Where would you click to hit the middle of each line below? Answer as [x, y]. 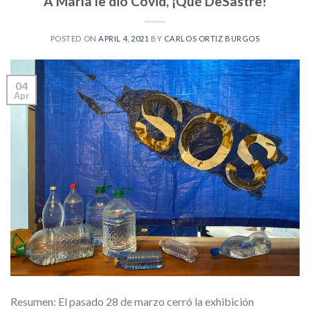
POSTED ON [74, 38]
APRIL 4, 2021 [124, 38]
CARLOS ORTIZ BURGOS [212, 38]
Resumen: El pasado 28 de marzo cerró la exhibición [132, 302]
